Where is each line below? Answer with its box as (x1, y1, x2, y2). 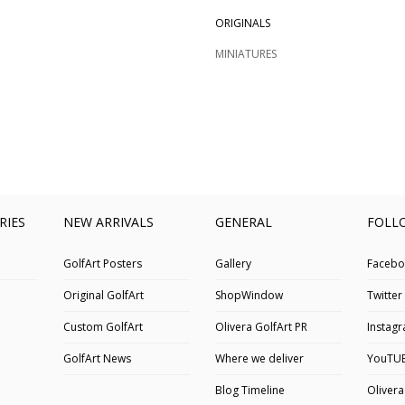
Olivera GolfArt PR (214, 318, 307, 334)
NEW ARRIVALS (62, 213, 154, 231)
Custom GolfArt (62, 318, 143, 334)
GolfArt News (62, 350, 131, 366)
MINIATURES (214, 46, 277, 62)
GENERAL (214, 213, 272, 231)
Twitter (366, 287, 402, 303)
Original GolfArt (62, 287, 144, 303)
